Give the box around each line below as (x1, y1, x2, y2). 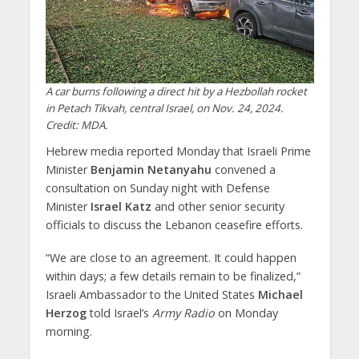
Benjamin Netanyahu (90, 162, 212, 178)
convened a (211, 162, 276, 178)
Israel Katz (90, 199, 151, 215)
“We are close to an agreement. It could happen (45, 250, 296, 266)
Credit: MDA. (45, 118, 108, 133)
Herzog (45, 305, 87, 321)
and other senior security (151, 199, 284, 215)
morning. (45, 324, 92, 340)
